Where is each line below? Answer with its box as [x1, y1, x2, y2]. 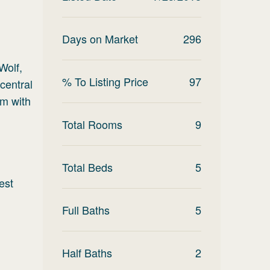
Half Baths [62, 245, 112, 260]
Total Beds [62, 159, 113, 175]
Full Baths [62, 202, 110, 218]
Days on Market [62, 31, 138, 46]
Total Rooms [62, 116, 122, 132]
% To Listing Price [62, 74, 148, 89]
